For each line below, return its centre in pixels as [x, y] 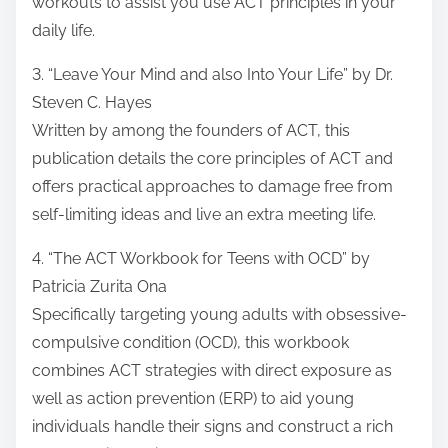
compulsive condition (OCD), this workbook [190, 343]
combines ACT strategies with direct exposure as [212, 371]
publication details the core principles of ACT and [212, 159]
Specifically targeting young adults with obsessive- [219, 315]
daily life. [63, 31]
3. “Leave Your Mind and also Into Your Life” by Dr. [212, 75]
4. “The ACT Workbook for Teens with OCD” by [201, 259]
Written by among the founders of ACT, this [191, 131]
